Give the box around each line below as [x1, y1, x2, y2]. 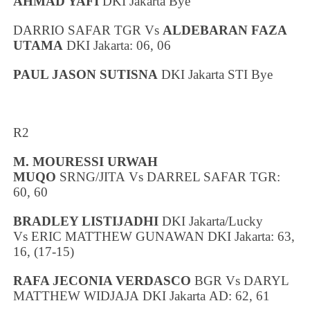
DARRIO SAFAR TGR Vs [13, 23, 163, 38]
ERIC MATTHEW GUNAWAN [31, 229, 205, 244]
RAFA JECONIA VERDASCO [13, 273, 192, 289]
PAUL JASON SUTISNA [13, 67, 158, 82]
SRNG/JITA [56, 170, 129, 185]
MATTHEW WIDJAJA [13, 289, 140, 304]
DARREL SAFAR [147, 170, 247, 185]
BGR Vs [191, 273, 244, 289]
